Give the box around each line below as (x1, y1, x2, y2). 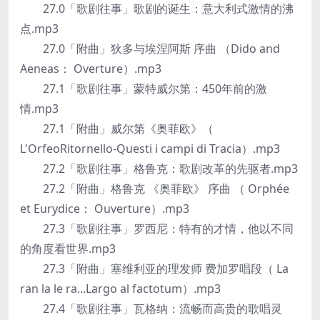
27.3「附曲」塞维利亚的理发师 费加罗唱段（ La (20, 261, 289, 276)
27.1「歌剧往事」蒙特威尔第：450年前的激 (20, 81, 267, 96)
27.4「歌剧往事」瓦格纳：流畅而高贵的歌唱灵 (20, 301, 282, 316)
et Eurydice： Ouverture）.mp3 (20, 201, 189, 216)
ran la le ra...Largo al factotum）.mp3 (20, 281, 221, 296)
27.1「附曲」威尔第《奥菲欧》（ (20, 121, 214, 136)
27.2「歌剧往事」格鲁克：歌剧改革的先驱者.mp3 (20, 161, 298, 176)
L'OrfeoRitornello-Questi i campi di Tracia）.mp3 (20, 141, 280, 156)
